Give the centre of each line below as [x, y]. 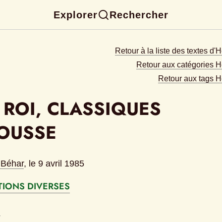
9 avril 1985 [61, 164]
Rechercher [139, 15]
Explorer [76, 15]
